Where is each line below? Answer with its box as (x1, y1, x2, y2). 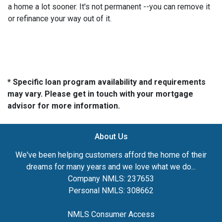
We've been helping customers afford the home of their (15, 150, 207, 160)
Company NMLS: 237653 (68, 173, 154, 183)
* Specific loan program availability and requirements (7, 77, 206, 87)
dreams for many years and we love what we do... (26, 162, 196, 171)
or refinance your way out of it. (8, 13, 111, 23)
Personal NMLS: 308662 (68, 185, 154, 195)
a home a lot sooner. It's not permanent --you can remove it (8, 1, 210, 11)
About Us (94, 131, 128, 141)
